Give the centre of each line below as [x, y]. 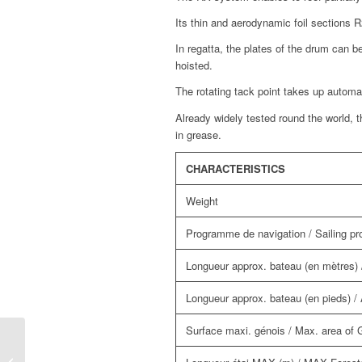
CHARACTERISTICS [236, 168]
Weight [202, 200]
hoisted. [194, 65]
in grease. [198, 134]
